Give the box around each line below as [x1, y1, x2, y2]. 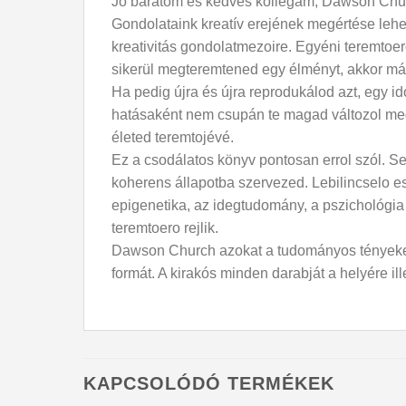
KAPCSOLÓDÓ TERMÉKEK [83, 373, 334, 394]
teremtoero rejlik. [111, 219, 218, 236]
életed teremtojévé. [111, 129, 234, 145]
